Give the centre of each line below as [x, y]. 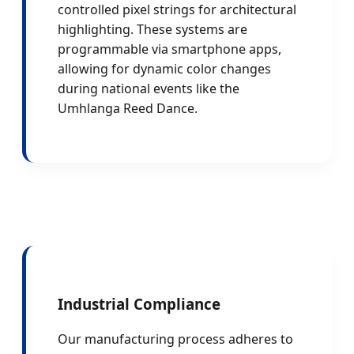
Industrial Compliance [139, 303]
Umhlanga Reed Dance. [128, 108]
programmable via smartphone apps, [169, 49]
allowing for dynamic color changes [164, 68]
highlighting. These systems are [153, 29]
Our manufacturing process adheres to [175, 339]
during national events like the [149, 88]
